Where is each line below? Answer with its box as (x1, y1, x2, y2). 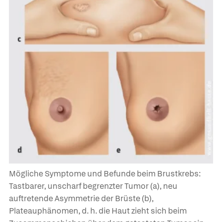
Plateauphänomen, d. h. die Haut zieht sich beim (9, 206, 187, 217)
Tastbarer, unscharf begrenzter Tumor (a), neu (9, 181, 177, 192)
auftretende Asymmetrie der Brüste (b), (9, 193, 154, 204)
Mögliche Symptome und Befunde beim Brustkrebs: (9, 168, 201, 179)
